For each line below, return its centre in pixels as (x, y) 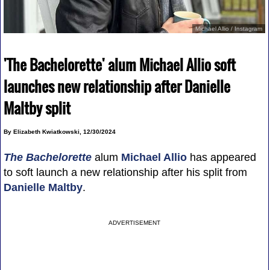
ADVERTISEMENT (135, 222)
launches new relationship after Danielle (117, 86)
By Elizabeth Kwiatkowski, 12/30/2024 (59, 131)
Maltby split (37, 108)
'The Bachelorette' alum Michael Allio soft (119, 64)
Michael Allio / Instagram (229, 28)
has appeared (221, 157)
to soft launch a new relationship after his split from (125, 172)
